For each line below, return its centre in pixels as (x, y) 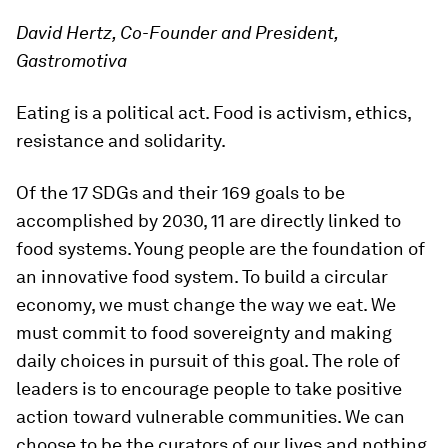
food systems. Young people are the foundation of (220, 248)
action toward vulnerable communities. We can (210, 416)
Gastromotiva (71, 60)
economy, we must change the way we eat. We (206, 304)
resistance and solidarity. (121, 140)
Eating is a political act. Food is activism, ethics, (213, 112)
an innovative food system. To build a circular (202, 276)
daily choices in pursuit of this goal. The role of (208, 360)
